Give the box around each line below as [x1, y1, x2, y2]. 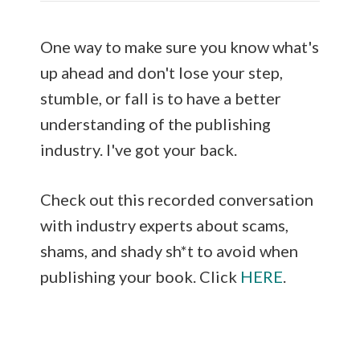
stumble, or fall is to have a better [40, 88, 281, 108]
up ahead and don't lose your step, [40, 62, 283, 82]
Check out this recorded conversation [40, 189, 313, 209]
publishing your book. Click [40, 266, 240, 286]
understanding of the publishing [40, 113, 271, 133]
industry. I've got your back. [40, 139, 237, 159]
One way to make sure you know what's [40, 36, 319, 56]
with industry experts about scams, [40, 215, 288, 235]
